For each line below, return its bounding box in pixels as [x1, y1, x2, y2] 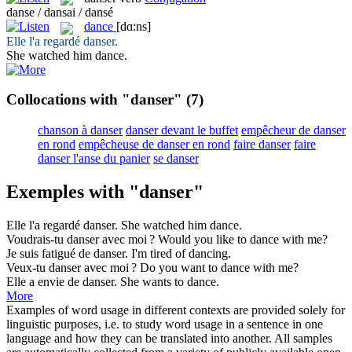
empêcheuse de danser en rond [79, 137, 230, 151]
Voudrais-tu [6, 232, 67, 246]
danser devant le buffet [126, 123, 238, 137]
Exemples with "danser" [6, 181, 203, 202]
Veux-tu [6, 260, 49, 274]
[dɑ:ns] [116, 20, 151, 34]
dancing [189, 246, 228, 260]
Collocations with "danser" [6, 91, 182, 108]
